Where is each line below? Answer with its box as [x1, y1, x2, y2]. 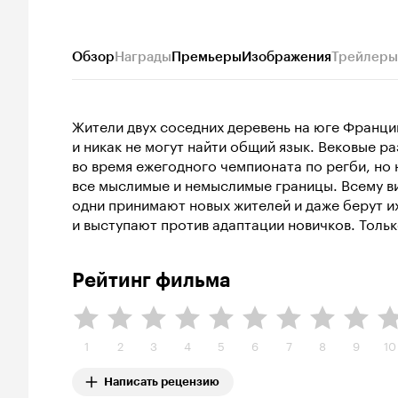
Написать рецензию [104, 375, 219, 388]
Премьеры [171, 49, 242, 65]
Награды [115, 49, 171, 65]
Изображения [242, 49, 331, 65]
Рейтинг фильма [72, 268, 230, 292]
